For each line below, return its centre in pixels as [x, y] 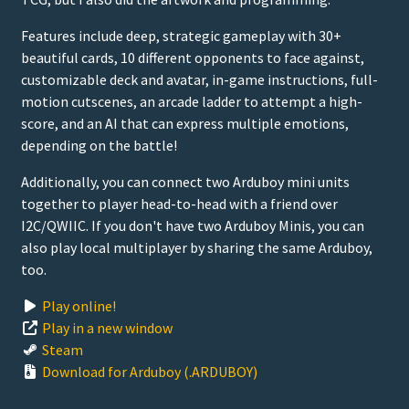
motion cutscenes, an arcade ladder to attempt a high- [192, 101]
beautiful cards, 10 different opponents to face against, [193, 57]
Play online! [79, 305]
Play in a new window [107, 327]
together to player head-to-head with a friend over [179, 203]
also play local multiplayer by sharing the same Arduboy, [197, 247]
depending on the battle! [99, 145]
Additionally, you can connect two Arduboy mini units [185, 181]
